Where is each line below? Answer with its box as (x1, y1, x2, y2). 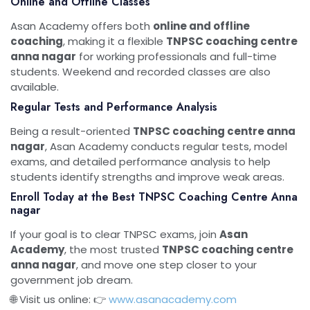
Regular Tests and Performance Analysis (10, 99, 217, 115)
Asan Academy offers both (10, 19, 153, 33)
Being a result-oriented (10, 124, 133, 138)
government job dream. (10, 273, 133, 287)
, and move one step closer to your (76, 257, 257, 272)
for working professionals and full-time (76, 49, 277, 64)
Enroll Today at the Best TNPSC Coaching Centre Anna (10, 189, 298, 205)
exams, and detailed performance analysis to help (10, 154, 271, 169)
